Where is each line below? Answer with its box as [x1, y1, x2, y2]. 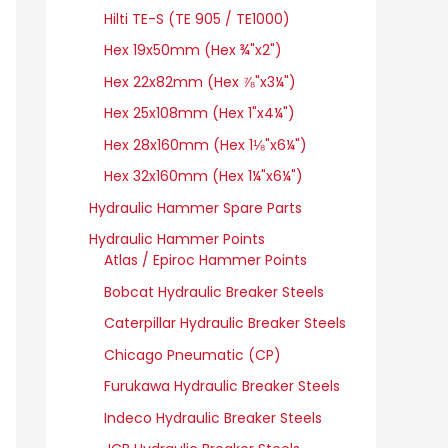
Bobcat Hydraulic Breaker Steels [104, 281, 324, 302]
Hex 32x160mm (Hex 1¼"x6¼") [104, 166, 303, 187]
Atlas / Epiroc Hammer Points [104, 250, 307, 271]
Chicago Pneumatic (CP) [104, 344, 281, 365]
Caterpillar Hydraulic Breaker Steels [104, 313, 346, 334]
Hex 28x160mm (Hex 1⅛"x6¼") [104, 134, 307, 155]
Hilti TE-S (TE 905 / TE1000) [104, 8, 290, 29]
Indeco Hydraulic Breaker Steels [104, 407, 322, 428]
